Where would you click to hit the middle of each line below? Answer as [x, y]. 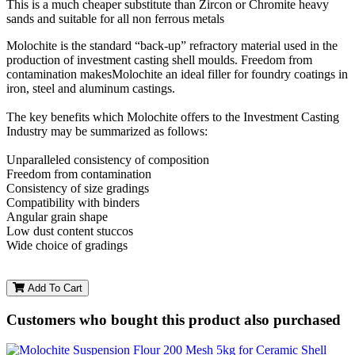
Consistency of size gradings [78, 188]
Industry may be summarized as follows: [107, 131]
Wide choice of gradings [67, 245]
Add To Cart [53, 288]
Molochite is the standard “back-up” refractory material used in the [172, 45]
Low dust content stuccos [70, 231]
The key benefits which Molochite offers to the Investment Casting [173, 116]
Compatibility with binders [73, 202]
